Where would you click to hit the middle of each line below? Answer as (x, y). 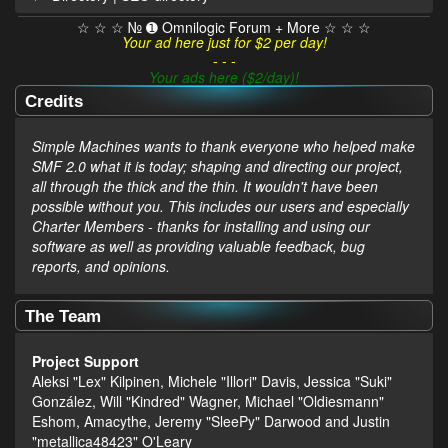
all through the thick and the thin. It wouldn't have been (204, 186)
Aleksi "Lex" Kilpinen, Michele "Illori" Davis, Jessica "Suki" (211, 381)
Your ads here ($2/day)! (224, 77)
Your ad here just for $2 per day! (224, 42)
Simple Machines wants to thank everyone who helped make (223, 146)
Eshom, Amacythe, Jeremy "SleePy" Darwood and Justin (210, 421)
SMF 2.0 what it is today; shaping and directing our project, (217, 166)
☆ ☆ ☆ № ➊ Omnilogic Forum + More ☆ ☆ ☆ (224, 27)
